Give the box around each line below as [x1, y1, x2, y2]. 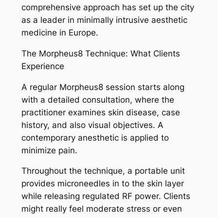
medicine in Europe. [21, 28, 98, 38]
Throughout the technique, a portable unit [21, 166, 185, 176]
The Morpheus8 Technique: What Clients [21, 48, 180, 58]
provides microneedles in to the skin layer [21, 179, 184, 189]
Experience [21, 61, 64, 71]
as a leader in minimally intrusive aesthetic [21, 15, 187, 25]
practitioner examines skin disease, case [21, 107, 180, 117]
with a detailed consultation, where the [21, 94, 174, 105]
